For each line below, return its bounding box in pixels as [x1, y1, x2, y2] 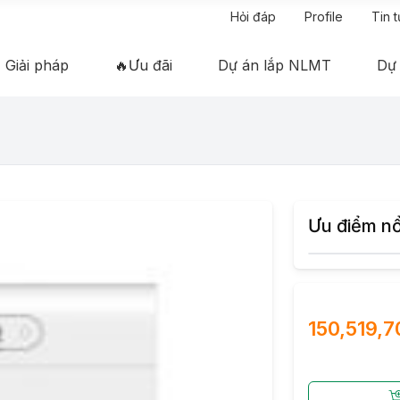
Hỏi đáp [230, 9, 276, 25]
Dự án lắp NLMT [218, 56, 332, 75]
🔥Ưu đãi [114, 56, 173, 75]
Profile [304, 9, 343, 25]
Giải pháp [4, 56, 69, 75]
